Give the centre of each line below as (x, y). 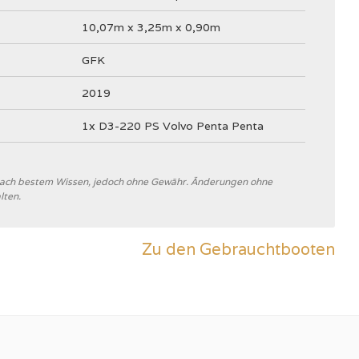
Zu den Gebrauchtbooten (238, 250)
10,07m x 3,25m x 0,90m (151, 28)
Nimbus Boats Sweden (141, 200)
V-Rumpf (104, 267)
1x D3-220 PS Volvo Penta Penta (173, 126)
